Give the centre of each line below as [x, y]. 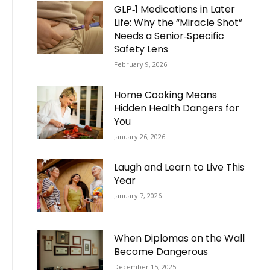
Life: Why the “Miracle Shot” [178, 22]
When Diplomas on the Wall [180, 239]
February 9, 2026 [141, 64]
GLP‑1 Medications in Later [175, 9]
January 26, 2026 [140, 136]
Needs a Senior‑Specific [169, 36]
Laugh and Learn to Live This [180, 168]
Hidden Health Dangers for [177, 108]
